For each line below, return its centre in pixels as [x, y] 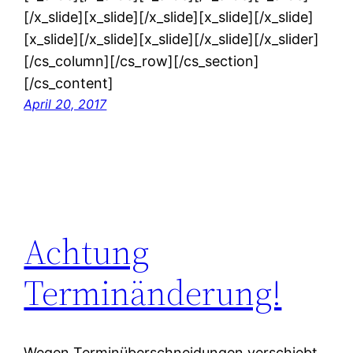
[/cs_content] [69, 84]
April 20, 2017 [65, 104]
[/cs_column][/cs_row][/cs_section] [142, 61]
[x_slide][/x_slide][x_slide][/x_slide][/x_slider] [172, 39]
